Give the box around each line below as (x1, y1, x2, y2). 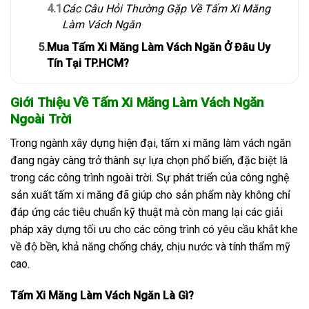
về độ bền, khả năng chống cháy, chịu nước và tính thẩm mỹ (10, 240, 290, 254)
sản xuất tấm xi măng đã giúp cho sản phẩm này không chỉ (10, 188, 290, 202)
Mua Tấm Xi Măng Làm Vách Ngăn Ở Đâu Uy (47, 41, 270, 54)
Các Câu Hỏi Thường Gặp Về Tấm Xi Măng (62, 2, 270, 16)
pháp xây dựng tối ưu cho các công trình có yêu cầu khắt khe (10, 223, 298, 237)
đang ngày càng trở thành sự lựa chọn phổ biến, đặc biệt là (10, 154, 288, 168)
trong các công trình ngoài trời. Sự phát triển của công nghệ (10, 171, 289, 185)
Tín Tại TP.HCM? (47, 57, 129, 70)
